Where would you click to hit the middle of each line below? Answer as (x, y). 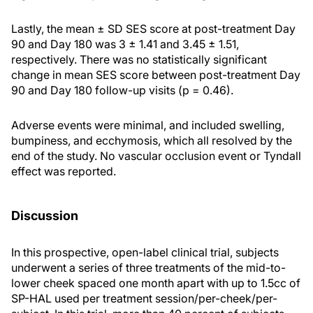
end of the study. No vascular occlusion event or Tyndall (156, 156)
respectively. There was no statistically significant (139, 59)
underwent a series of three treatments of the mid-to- (148, 268)
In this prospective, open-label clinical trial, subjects (145, 252)
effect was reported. (64, 171)
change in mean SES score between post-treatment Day (156, 75)
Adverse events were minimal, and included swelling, (148, 125)
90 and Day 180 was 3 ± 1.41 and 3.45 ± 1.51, (125, 44)
